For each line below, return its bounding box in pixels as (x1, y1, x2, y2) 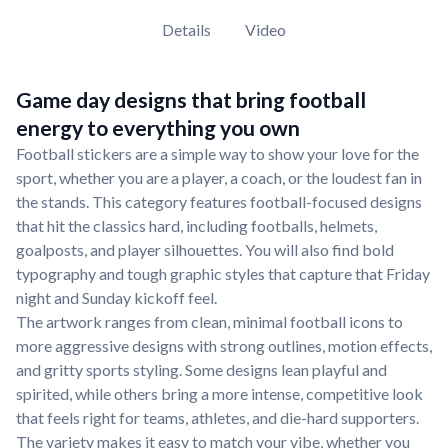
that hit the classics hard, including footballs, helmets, (16, 215, 377, 235)
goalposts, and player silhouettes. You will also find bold (16, 239, 394, 259)
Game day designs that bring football (16, 86, 366, 113)
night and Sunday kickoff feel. (16, 287, 217, 307)
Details (162, 19, 211, 39)
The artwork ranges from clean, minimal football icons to (16, 311, 403, 331)
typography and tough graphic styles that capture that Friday (16, 263, 430, 283)
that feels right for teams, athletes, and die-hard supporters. (16, 407, 419, 427)
